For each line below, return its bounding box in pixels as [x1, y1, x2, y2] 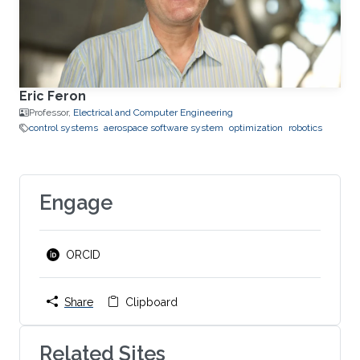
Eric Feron [19, 88, 86, 104]
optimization [229, 122, 283, 133]
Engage [39, 190, 112, 215]
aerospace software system [104, 122, 223, 133]
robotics [288, 122, 322, 133]
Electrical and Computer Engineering [73, 107, 233, 118]
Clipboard [125, 295, 178, 309]
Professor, [29, 107, 73, 118]
